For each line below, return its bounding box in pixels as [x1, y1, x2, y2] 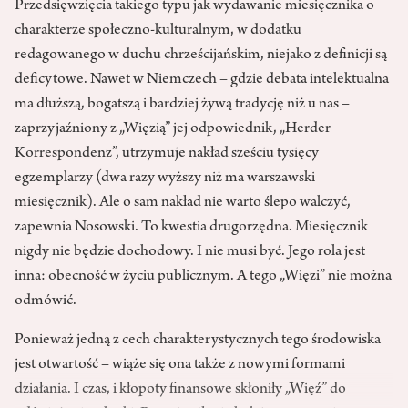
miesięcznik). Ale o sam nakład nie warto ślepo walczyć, [15, 195, 351, 212]
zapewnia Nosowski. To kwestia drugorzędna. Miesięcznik [15, 219, 368, 237]
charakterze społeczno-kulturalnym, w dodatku [15, 23, 301, 40]
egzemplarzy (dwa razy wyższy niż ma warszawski [15, 170, 315, 188]
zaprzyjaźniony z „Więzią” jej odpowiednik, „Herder [15, 121, 331, 138]
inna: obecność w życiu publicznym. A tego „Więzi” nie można [15, 269, 392, 286]
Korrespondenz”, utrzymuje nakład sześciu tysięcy [15, 146, 319, 163]
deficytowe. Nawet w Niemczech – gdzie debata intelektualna [15, 72, 389, 89]
